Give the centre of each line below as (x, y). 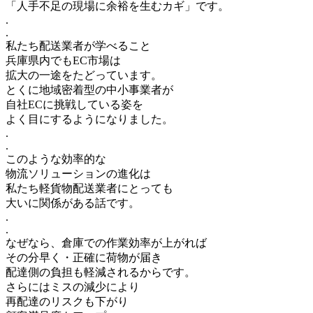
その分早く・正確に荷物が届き (84, 257)
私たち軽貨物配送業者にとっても (89, 188)
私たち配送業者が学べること (78, 45)
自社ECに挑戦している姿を (74, 104)
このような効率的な (56, 159)
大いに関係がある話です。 (73, 203)
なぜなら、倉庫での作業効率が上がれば (106, 242)
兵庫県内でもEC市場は (63, 60)
